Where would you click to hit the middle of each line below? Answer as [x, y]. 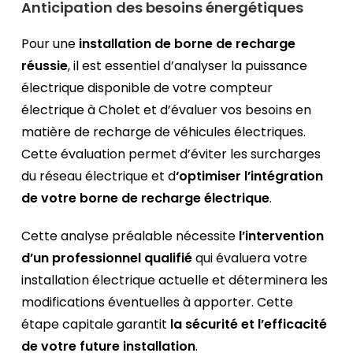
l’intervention [282, 236]
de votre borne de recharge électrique [146, 199]
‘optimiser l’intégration [250, 176]
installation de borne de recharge [188, 44]
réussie [45, 66]
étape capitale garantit [96, 325]
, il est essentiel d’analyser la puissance [188, 66]
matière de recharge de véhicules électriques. [164, 132]
